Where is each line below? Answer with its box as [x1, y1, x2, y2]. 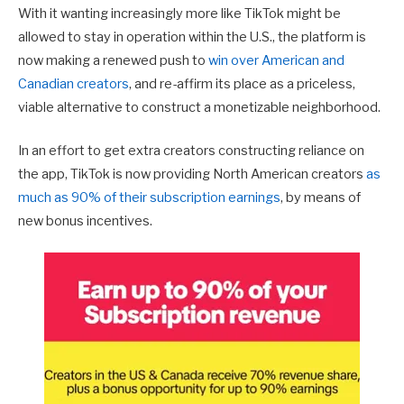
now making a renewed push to [18, 51, 208, 69]
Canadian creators [18, 75, 129, 92]
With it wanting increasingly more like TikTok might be [18, 5, 341, 22]
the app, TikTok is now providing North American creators [18, 165, 366, 182]
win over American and [208, 51, 344, 69]
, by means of [280, 188, 361, 206]
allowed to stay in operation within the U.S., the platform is [18, 28, 366, 45]
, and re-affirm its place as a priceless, [129, 75, 355, 92]
